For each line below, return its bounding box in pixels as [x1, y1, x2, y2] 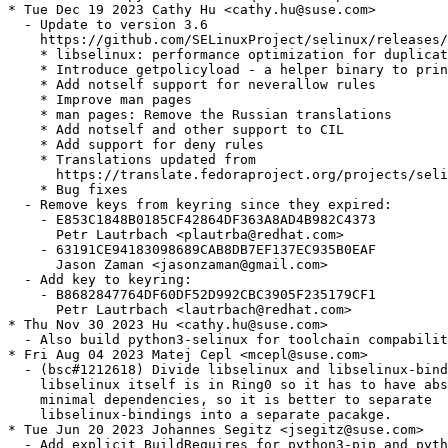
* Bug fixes [8, 182, 128, 198]
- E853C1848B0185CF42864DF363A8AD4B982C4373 [8, 212, 376, 228]
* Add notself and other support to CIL [8, 122, 344, 138]
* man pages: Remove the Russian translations [8, 107, 392, 123]
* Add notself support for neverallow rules [8, 77, 376, 93]
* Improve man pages [8, 92, 192, 108]
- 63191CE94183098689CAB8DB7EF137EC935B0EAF [8, 242, 376, 258]
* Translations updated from [8, 152, 256, 168]
